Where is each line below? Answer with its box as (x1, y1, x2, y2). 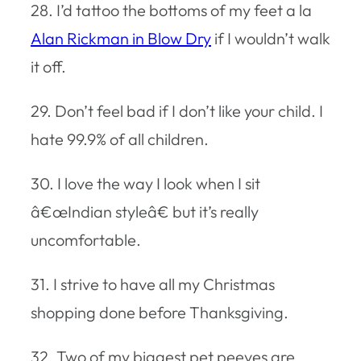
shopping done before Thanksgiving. (31, 301, 288, 322)
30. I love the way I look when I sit (31, 172, 260, 193)
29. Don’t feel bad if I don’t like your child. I (31, 100, 323, 121)
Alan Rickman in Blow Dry (31, 27, 211, 48)
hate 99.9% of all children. (31, 128, 209, 149)
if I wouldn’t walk (211, 27, 330, 48)
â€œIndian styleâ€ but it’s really (31, 201, 259, 222)
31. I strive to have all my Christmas (31, 273, 275, 294)
